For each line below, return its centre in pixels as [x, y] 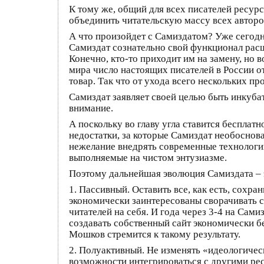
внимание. [91, 108]
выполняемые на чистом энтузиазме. [148, 158]
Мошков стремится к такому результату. [155, 234]
